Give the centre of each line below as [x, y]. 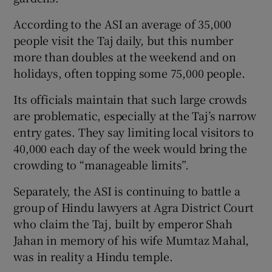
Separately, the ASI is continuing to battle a [127, 190]
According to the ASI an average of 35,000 [123, 23]
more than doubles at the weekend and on [125, 56]
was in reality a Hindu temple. [93, 256]
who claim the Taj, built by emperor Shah [123, 223]
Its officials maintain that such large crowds [130, 99]
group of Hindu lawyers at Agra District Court [134, 207]
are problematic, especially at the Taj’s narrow [135, 115]
